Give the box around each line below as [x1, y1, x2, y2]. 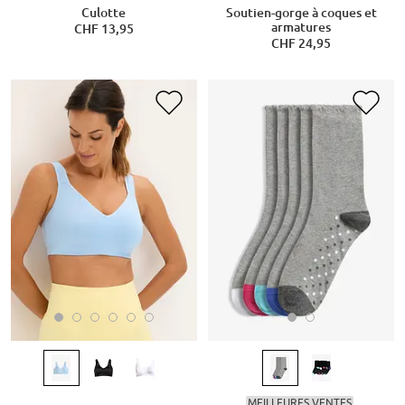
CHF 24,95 [271, 36, 331, 52]
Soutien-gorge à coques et [225, 5, 377, 21]
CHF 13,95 [73, 22, 134, 37]
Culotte [81, 5, 127, 21]
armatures [271, 20, 331, 35]
